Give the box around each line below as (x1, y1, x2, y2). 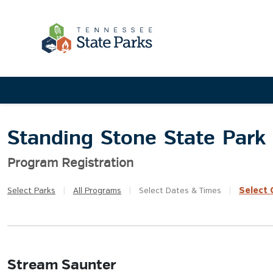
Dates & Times (163, 187, 221, 195)
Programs (82, 187, 121, 195)
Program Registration (7, 155, 133, 171)
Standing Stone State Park (7, 126, 266, 151)
